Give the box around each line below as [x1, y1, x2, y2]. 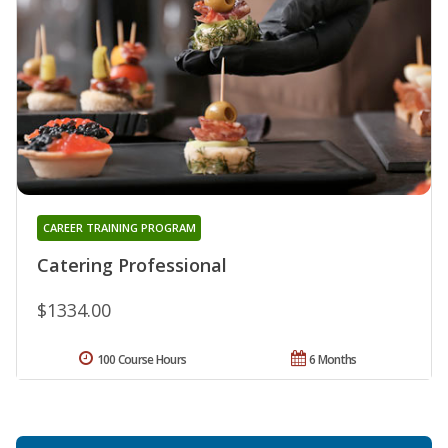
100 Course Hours [96, 351, 187, 369]
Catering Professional [37, 253, 227, 278]
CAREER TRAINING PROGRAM [42, 220, 196, 236]
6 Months [309, 351, 357, 369]
